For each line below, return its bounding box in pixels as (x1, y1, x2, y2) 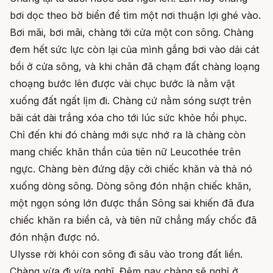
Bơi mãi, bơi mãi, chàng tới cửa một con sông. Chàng (10, 26, 253, 38)
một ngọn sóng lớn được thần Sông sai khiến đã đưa (10, 196, 254, 209)
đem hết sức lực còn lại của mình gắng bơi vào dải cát (10, 43, 259, 55)
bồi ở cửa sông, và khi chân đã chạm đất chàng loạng (10, 60, 260, 73)
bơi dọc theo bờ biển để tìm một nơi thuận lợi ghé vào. (10, 9, 261, 21)
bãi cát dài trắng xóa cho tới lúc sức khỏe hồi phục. (10, 111, 247, 124)
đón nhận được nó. (10, 230, 99, 243)
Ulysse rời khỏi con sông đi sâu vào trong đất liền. (10, 247, 243, 260)
